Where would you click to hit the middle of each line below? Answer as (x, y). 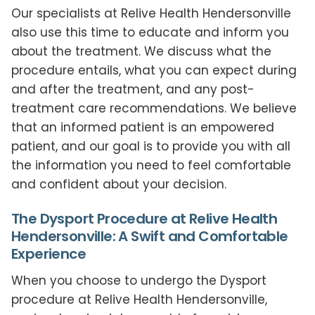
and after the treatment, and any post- (133, 89)
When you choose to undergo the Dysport (139, 280)
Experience (49, 253)
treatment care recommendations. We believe (154, 108)
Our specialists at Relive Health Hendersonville (151, 13)
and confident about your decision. (119, 184)
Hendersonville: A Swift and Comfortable (150, 236)
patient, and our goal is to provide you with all (151, 146)
